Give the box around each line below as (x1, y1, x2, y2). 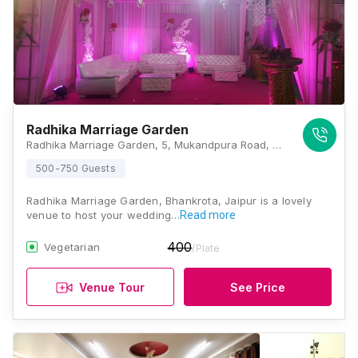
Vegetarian (44, 241, 100, 253)
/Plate (192, 242, 221, 254)
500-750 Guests (36, 162, 116, 174)
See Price (230, 280, 285, 294)
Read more (180, 209, 237, 221)
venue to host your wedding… (26, 209, 181, 221)
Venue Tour (79, 280, 145, 294)
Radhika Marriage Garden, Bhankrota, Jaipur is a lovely (26, 194, 312, 207)
